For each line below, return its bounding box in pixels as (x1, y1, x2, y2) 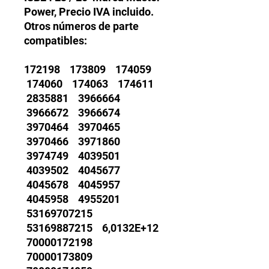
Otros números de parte (24, 20, 139, 33)
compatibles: (24, 34, 87, 47)
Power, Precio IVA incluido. (24, 5, 154, 19)
